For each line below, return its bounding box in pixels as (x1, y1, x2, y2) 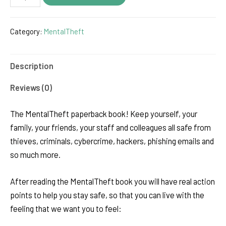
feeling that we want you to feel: (10, 203, 122, 213)
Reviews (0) (10, 82, 52, 92)
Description (10, 61, 53, 71)
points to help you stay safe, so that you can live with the (10, 190, 204, 200)
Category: (10, 26, 44, 36)
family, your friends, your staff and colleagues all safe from (10, 122, 211, 132)
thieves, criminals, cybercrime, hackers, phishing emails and (10, 136, 214, 146)
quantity (10, 30, 38, 40)
